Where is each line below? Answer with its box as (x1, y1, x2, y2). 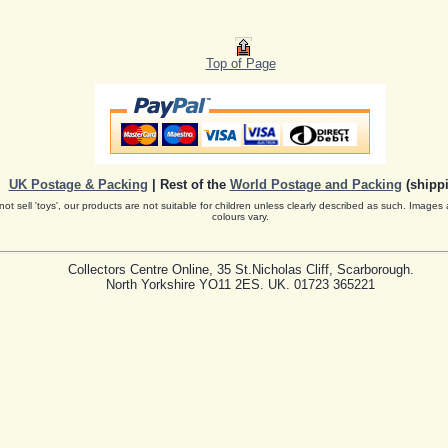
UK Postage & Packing (8, 176, 148, 192)
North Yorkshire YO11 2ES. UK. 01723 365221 (106, 277, 375, 293)
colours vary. (212, 210, 269, 222)
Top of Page (205, 55, 276, 71)
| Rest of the (147, 176, 230, 192)
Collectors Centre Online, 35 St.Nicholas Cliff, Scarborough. (67, 262, 414, 278)
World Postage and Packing (229, 176, 402, 192)
